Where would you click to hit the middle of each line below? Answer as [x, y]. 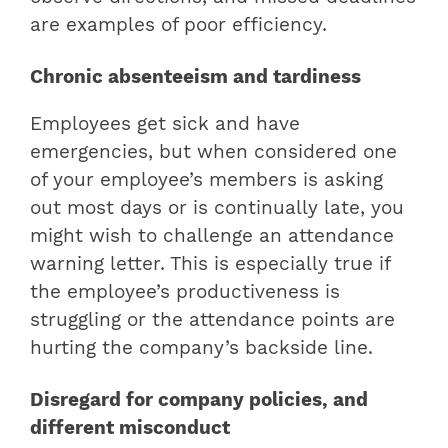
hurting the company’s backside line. [201, 347]
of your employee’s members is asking [206, 179]
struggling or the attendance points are [212, 319]
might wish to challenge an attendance [212, 235]
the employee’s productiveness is [185, 291]
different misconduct [130, 427]
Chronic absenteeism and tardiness [195, 77]
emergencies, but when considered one [213, 151]
